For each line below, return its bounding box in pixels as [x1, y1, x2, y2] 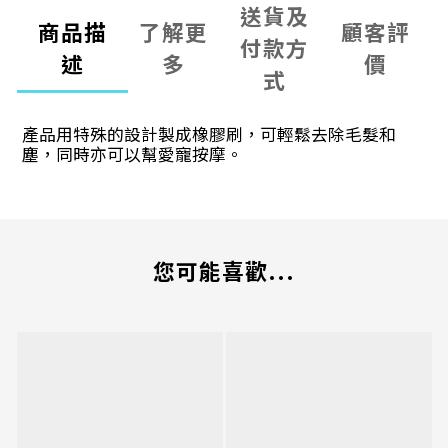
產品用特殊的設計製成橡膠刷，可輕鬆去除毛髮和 [22, 122, 396, 147]
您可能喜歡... [153, 255, 295, 287]
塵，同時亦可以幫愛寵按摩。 [22, 142, 243, 167]
